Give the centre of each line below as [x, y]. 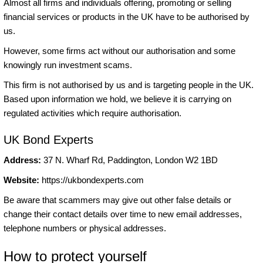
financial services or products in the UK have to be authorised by [127, 16]
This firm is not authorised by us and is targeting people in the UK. [129, 85]
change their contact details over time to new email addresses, [123, 214]
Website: [21, 180]
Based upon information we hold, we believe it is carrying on [117, 99]
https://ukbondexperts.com [92, 180]
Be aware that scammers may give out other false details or [117, 200]
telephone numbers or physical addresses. [85, 228]
